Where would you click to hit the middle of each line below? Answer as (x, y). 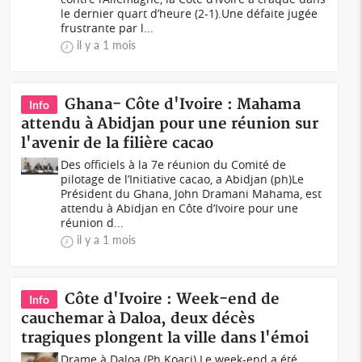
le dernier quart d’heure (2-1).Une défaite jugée (189, 13)
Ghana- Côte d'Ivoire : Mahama (183, 105)
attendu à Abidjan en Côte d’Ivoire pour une (180, 208)
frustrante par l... (107, 28)
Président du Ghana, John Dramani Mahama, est (192, 194)
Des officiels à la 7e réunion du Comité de (174, 164)
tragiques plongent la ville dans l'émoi (165, 338)
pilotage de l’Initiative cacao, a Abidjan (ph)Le (183, 179)
